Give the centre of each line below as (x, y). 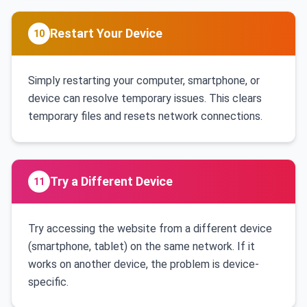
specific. (48, 282)
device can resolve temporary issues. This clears (145, 98)
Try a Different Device (111, 181)
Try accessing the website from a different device (150, 229)
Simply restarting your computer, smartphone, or (144, 81)
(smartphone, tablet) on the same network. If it (142, 246)
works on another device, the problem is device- (144, 264)
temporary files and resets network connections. (145, 116)
